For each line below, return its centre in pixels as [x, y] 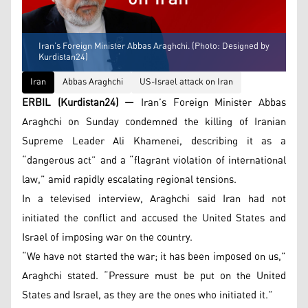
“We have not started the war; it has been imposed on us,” [154, 257]
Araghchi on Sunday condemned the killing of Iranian [154, 122]
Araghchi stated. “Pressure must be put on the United [154, 276]
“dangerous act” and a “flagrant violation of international [154, 161]
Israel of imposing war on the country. [107, 238]
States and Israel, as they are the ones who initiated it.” [147, 295]
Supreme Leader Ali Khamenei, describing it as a [154, 141]
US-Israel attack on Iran [186, 82]
